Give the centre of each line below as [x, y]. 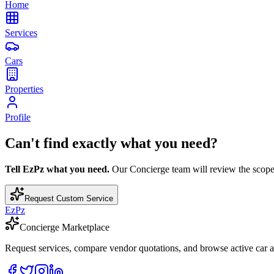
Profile [18, 117]
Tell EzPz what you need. [57, 169]
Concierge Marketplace [65, 227]
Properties [24, 89]
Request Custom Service [69, 198]
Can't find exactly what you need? [111, 143]
